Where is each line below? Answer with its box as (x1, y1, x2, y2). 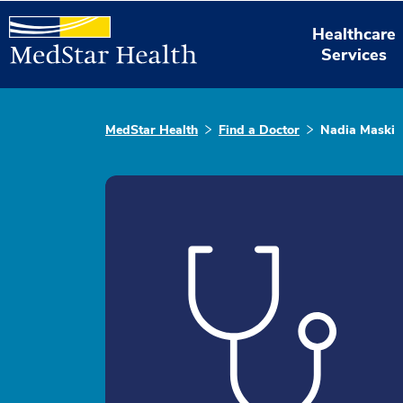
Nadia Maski (320, 121, 395, 139)
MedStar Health (105, 121, 198, 139)
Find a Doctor (219, 121, 300, 139)
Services (321, 43, 388, 66)
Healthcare (312, 22, 397, 45)
